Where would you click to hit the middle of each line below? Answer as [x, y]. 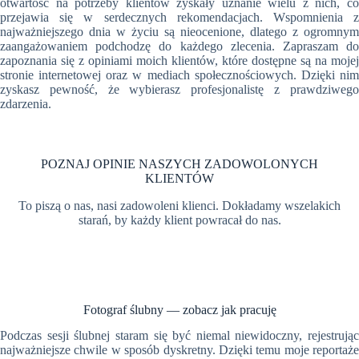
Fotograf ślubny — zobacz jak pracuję [179, 309]
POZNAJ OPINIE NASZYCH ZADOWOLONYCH [179, 163]
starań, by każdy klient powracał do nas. [179, 220]
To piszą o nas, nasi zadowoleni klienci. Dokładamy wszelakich [179, 205]
